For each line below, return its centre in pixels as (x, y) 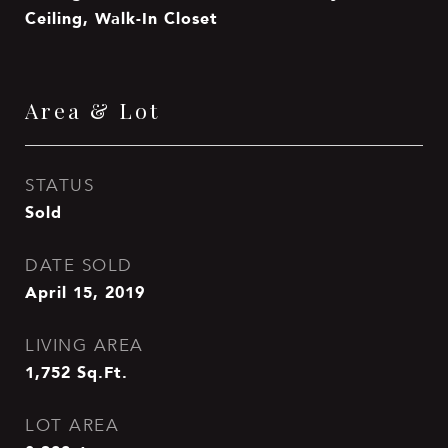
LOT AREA (72, 425)
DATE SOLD (79, 265)
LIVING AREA (84, 345)
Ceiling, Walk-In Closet (121, 18)
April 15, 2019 (85, 292)
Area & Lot (92, 110)
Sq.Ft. (102, 372)
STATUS (59, 185)
